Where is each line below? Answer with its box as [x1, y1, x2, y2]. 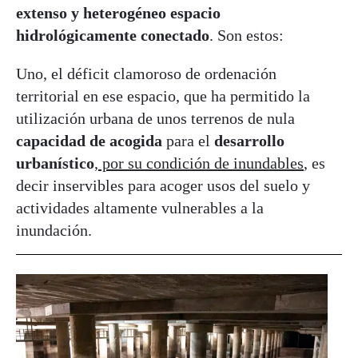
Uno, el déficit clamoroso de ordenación [16, 64, 276, 82]
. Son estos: [209, 26, 284, 44]
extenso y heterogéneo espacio [16, 3, 221, 22]
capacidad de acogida [16, 131, 162, 149]
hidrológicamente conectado [16, 26, 209, 44]
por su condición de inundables [98, 153, 304, 172]
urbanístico [16, 153, 94, 172]
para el [162, 131, 214, 149]
